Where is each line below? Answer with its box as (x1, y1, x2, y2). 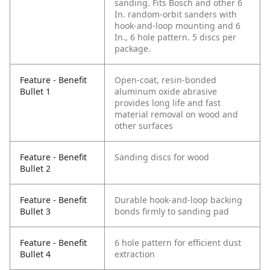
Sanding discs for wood (115, 151, 209, 163)
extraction (115, 248, 155, 260)
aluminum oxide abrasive (115, 86, 217, 98)
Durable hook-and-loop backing (115, 194, 242, 206)
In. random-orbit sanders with (115, 8, 237, 20)
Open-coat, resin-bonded (115, 74, 216, 86)
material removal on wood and (115, 108, 238, 121)
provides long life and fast (115, 97, 221, 109)
